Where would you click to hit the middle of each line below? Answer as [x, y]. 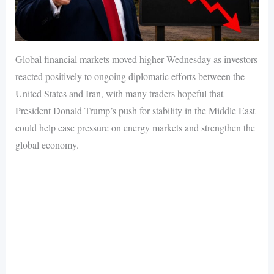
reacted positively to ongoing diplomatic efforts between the [130, 76]
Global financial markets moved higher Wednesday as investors [136, 59]
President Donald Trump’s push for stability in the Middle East [135, 111]
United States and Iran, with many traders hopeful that [119, 94]
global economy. [47, 145]
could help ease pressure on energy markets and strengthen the [135, 128]
